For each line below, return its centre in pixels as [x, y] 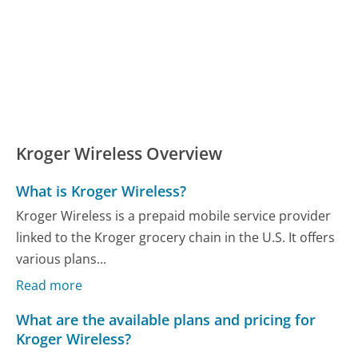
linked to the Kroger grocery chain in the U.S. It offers [176, 238]
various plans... [62, 259]
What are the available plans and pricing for [166, 319]
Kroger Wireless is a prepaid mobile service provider [174, 216]
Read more [50, 285]
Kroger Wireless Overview [119, 153]
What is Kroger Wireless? [101, 191]
